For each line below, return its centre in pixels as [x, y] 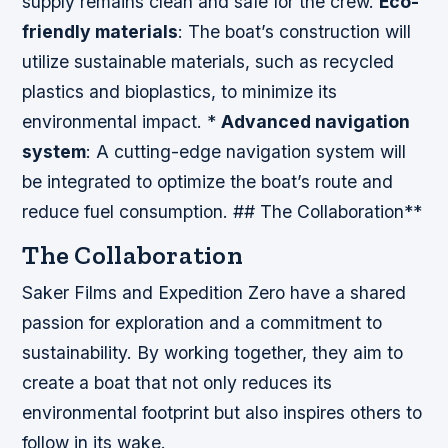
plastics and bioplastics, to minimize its [180, 91]
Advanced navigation [316, 121]
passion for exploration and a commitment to [202, 323]
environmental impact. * [122, 121]
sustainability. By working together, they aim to [213, 353]
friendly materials [100, 31]
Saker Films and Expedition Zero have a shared [214, 293]
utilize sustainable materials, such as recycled [208, 61]
